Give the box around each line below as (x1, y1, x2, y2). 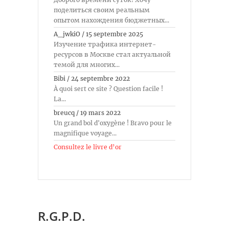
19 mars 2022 (80, 108, 121, 117)
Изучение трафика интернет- (54, 40, 156, 48)
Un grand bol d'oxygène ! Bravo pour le (54, 119, 172, 127)
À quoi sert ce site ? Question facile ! (54, 84, 163, 93)
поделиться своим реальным (54, 6, 150, 14)
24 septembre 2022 (71, 74, 130, 82)
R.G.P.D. (38, 207, 85, 224)
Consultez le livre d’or (54, 143, 122, 151)
